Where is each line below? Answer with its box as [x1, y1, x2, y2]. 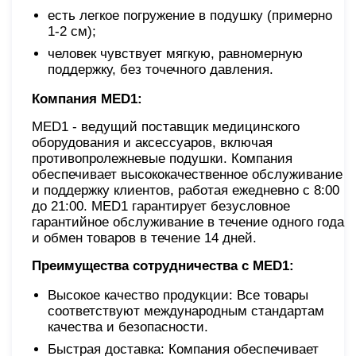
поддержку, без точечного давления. [48, 62, 273, 78]
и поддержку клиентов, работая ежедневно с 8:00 [32, 183, 339, 199]
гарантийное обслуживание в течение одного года [32, 215, 344, 230]
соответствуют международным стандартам [48, 304, 324, 319]
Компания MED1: [32, 91, 142, 107]
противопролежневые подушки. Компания [32, 151, 292, 167]
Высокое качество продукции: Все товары [48, 288, 308, 304]
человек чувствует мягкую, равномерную [48, 46, 303, 62]
